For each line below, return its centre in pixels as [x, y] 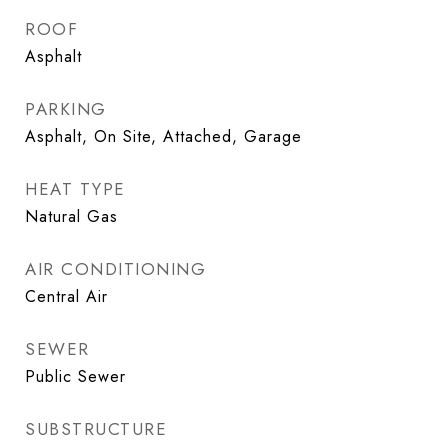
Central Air [66, 296]
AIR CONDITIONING [115, 269]
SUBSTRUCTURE [96, 429]
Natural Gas [71, 216]
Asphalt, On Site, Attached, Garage [163, 136]
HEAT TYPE [75, 189]
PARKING [66, 109]
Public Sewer [75, 376]
